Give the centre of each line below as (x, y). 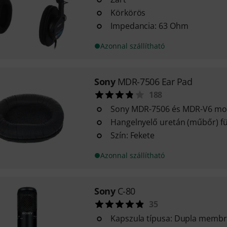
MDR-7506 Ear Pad (155, 82)
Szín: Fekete (133, 135)
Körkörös (128, 13)
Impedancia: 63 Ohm (149, 26)
